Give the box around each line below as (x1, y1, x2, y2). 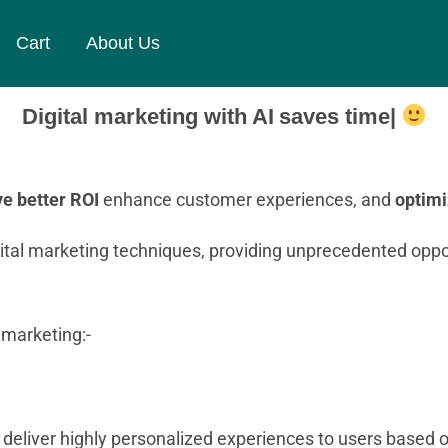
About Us (85, 33, 160, 53)
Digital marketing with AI (21, 104, 274, 129)
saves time (278, 104, 390, 129)
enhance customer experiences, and (99, 189, 395, 210)
